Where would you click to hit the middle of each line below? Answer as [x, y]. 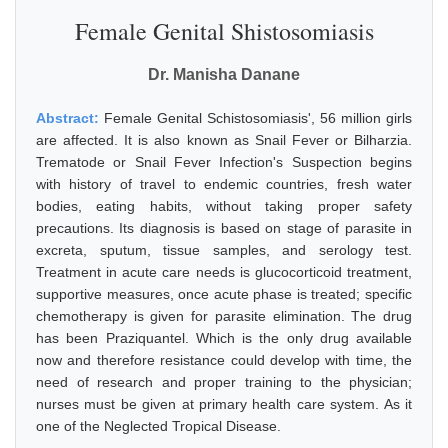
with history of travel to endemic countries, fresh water [224, 184]
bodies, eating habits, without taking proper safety [224, 206]
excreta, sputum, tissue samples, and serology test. [224, 250]
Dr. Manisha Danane [224, 74]
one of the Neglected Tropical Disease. [158, 426]
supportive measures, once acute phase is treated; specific [224, 294]
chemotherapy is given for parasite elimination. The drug [224, 316]
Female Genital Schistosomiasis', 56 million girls [258, 118]
